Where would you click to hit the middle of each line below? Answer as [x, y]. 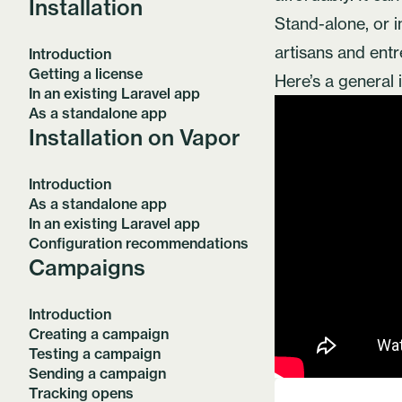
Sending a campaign [97, 373]
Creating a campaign [99, 334]
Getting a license [86, 74]
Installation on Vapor [135, 137]
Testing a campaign [95, 354]
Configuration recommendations [139, 243]
